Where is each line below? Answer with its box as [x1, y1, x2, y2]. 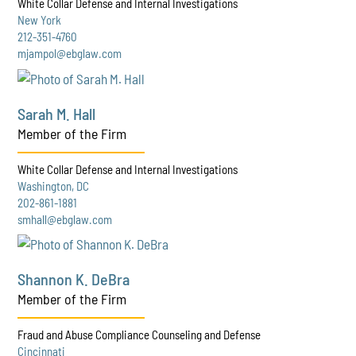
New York [17, 12, 62, 27]
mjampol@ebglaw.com [17, 45, 122, 60]
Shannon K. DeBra [17, 269, 130, 289]
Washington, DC [17, 178, 90, 193]
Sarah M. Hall [17, 103, 96, 123]
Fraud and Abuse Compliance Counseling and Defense [17, 327, 261, 342]
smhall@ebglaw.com [17, 211, 113, 226]
